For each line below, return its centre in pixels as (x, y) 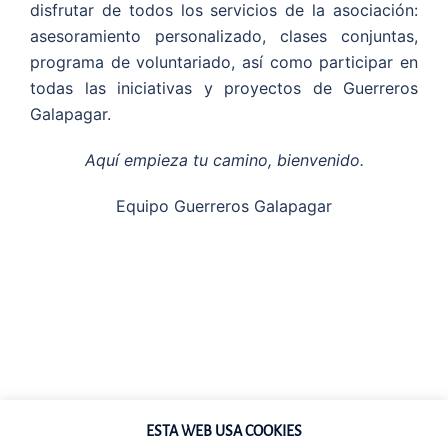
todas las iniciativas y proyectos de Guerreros (224, 88)
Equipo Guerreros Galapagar (224, 206)
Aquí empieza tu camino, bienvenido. (224, 160)
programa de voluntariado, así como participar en (224, 62)
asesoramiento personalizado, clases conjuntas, (224, 36)
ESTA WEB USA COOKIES (224, 430)
